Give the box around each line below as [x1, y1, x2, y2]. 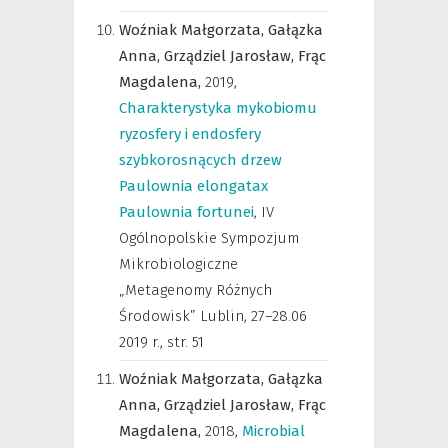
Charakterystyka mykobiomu [119, 99, 317, 117]
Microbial [242, 422, 305, 440]
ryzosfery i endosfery [119, 125, 261, 143]
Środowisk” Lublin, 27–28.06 [119, 307, 307, 325]
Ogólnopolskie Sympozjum [119, 229, 299, 247]
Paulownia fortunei [119, 203, 254, 221]
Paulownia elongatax [119, 177, 268, 195]
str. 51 [167, 333, 204, 351]
